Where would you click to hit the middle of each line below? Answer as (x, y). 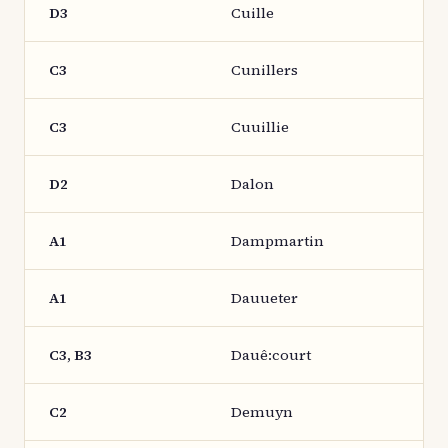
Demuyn (262, 412)
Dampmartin (277, 241)
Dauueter (264, 298)
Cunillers (264, 70)
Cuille (252, 13)
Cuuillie (260, 127)
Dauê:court (271, 355)
